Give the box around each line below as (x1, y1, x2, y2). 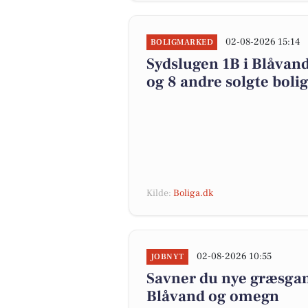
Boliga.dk (173, 187, 213, 199)
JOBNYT (151, 252, 184, 262)
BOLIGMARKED (151, 37, 214, 47)
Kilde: (146, 187, 173, 199)
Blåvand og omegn (146, 287, 279, 306)
